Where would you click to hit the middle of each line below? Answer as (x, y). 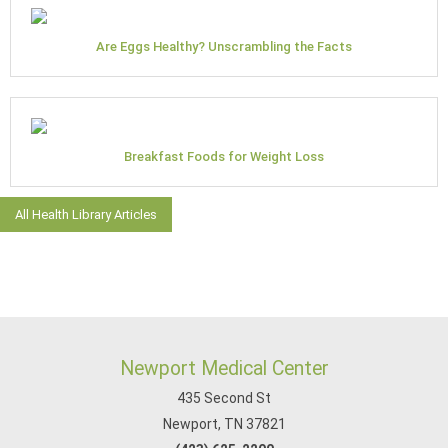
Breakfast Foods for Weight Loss (224, 156)
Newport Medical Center (224, 368)
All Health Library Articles (86, 214)
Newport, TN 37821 (224, 424)
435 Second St (224, 398)
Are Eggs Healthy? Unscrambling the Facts (224, 46)
